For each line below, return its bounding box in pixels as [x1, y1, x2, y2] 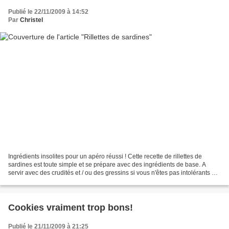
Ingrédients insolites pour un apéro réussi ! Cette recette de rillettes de [8, 153, 202, 161]
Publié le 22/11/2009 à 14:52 [8, 8, 88, 15]
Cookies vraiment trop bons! [8, 202, 133, 213]
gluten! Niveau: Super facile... [8, 177, 89, 185]
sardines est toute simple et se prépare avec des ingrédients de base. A [8, 161, 206, 169]
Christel [20, 16, 43, 24]
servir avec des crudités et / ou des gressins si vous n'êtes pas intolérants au [8, 169, 219, 177]
